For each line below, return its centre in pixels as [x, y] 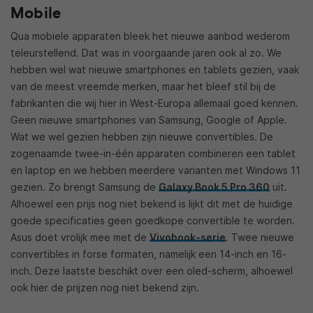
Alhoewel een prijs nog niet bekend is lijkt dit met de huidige [152, 204]
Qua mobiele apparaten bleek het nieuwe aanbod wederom [150, 36]
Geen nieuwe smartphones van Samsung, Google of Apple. [149, 120]
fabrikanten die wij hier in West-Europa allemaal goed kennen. [154, 103]
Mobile [36, 13]
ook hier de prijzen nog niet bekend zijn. [105, 288]
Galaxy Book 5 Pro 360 [214, 187]
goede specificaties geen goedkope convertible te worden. [153, 221]
